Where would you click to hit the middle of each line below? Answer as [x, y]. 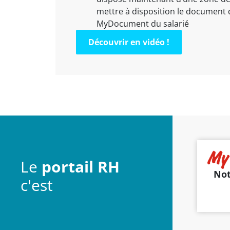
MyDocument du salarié [142, 23]
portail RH [81, 166]
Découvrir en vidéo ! [129, 42]
